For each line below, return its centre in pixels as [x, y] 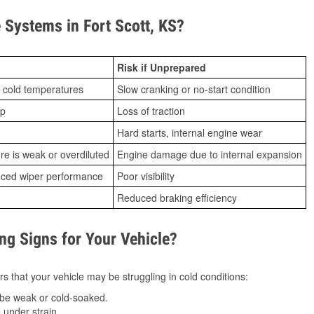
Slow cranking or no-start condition [194, 89]
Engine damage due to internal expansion [210, 155]
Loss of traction [151, 111]
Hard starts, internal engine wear [190, 133]
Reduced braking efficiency [177, 198]
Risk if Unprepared [162, 68]
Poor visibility [146, 176]
